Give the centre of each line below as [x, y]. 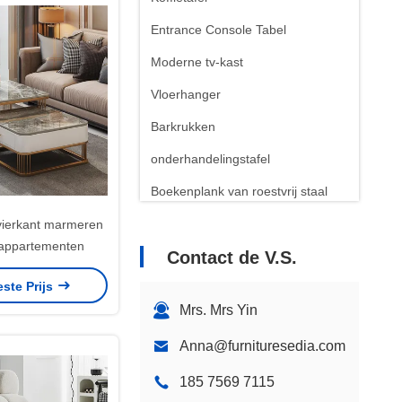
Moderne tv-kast [197, 62]
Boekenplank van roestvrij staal [239, 191]
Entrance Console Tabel [218, 30]
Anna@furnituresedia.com [262, 346]
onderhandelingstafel [210, 159]
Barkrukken [183, 127]
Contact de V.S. [232, 258]
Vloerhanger [186, 94]
